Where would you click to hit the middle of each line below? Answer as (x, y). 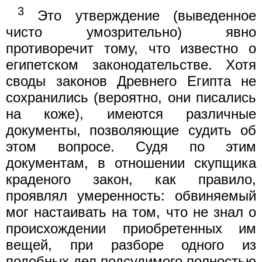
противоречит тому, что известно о (131, 48)
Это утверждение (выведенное (140, 15)
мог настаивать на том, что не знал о (131, 212)
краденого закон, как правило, (131, 179)
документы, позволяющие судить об (131, 130)
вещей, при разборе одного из (131, 244)
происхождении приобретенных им (131, 228)
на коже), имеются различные (131, 113)
